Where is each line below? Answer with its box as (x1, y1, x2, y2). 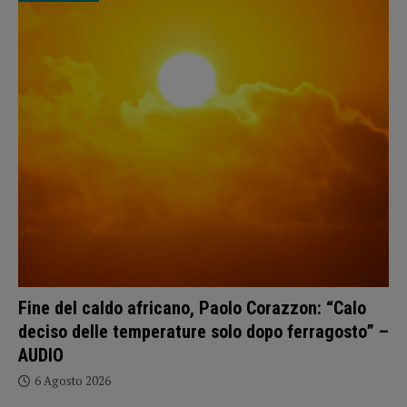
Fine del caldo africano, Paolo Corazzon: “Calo (18, 296, 366, 319)
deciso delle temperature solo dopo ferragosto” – (18, 320, 389, 342)
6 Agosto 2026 (35, 372, 111, 389)
